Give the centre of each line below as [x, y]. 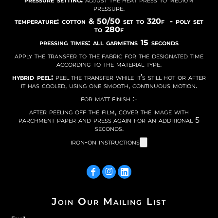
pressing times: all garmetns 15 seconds [109, 42]
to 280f [109, 29]
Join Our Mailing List [109, 201]
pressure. [109, 8]
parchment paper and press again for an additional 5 [109, 120]
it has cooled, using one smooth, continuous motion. [109, 85]
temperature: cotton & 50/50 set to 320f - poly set [109, 21]
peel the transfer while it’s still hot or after [129, 77]
